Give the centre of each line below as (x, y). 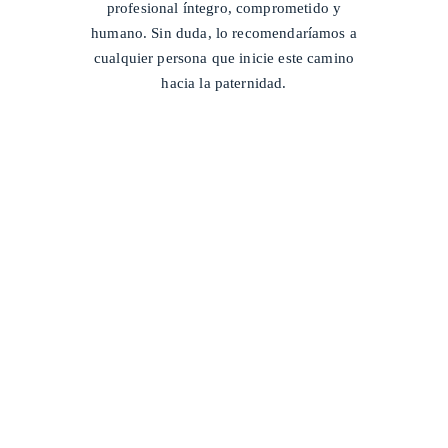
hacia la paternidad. (224, 82)
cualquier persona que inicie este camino (224, 57)
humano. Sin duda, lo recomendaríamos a (224, 32)
